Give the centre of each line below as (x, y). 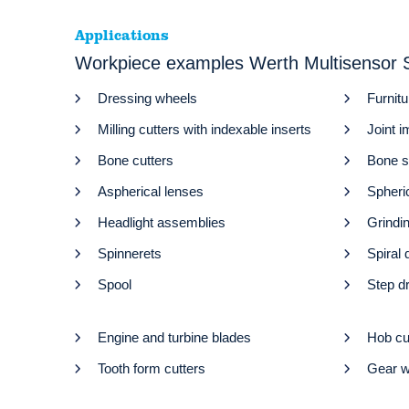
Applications (122, 36)
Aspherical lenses (151, 192)
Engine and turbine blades (174, 338)
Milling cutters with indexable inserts (204, 130)
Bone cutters (136, 161)
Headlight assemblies (162, 223)
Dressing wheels (147, 99)
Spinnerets (130, 254)
